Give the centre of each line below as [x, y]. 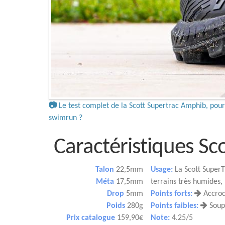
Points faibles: [175, 206]
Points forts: [172, 194]
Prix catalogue [91, 218]
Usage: [162, 170]
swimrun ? [66, 118]
